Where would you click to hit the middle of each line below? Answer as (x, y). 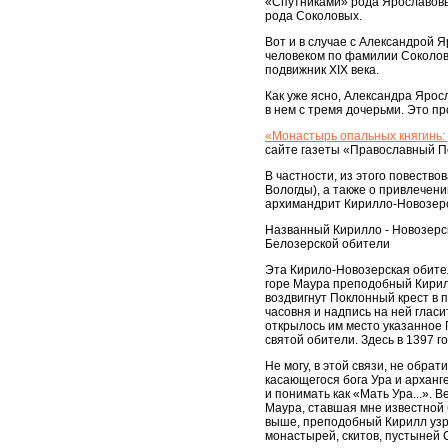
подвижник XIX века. (322, 70)
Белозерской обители (327, 244)
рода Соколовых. (313, 16)
